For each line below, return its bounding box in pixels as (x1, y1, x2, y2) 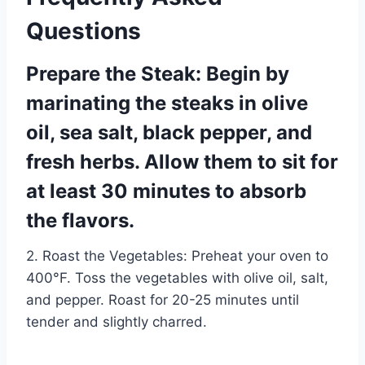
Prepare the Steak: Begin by (26, 61, 289, 86)
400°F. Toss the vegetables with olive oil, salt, (26, 269, 328, 286)
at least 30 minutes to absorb (26, 178, 306, 203)
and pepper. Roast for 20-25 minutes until (26, 291, 299, 308)
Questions (26, 16, 141, 45)
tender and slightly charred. (26, 313, 207, 330)
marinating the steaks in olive (26, 90, 308, 115)
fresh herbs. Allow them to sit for (26, 149, 338, 174)
